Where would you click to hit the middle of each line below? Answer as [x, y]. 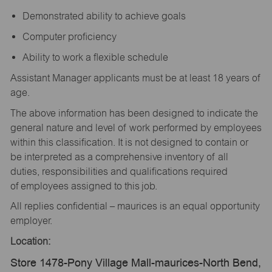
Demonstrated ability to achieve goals [106, 16]
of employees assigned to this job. [86, 186]
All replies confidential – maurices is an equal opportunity [135, 206]
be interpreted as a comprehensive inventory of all [119, 157]
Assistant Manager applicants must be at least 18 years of [135, 78]
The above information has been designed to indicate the [134, 113]
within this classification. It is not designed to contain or [129, 142]
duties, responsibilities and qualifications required [119, 171]
